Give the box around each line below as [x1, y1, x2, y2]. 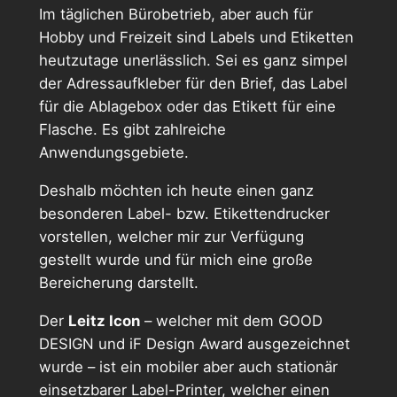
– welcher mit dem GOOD [139, 311, 323, 330]
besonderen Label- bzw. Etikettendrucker [38, 204, 330, 222]
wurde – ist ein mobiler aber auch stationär [38, 357, 338, 376]
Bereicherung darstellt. [38, 273, 198, 292]
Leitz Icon [67, 311, 140, 330]
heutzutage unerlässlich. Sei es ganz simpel [38, 51, 347, 69]
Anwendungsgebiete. [38, 143, 189, 161]
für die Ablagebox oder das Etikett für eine [38, 97, 336, 115]
